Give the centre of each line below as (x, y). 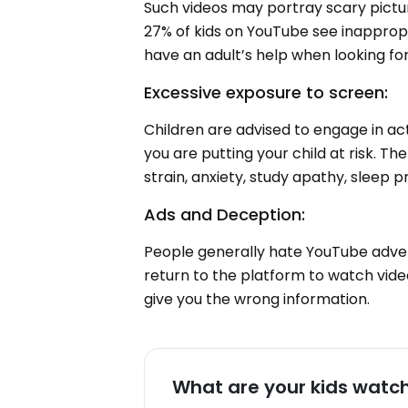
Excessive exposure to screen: (266, 92)
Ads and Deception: (225, 214)
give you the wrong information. (257, 299)
